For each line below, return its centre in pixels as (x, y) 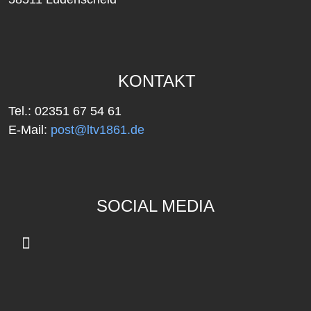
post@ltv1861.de (96, 130)
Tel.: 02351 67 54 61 (65, 111)
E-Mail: (28, 130)
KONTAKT (157, 81)
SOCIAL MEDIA (155, 206)
